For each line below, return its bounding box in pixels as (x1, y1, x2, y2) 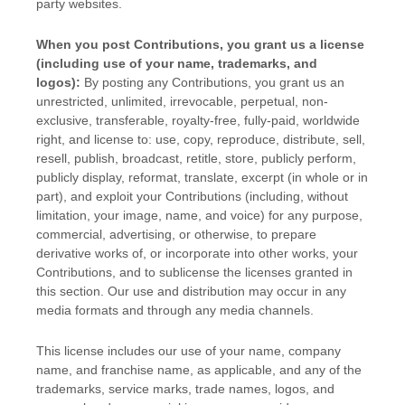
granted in (291, 265, 353, 280)
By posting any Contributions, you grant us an (84, 75, 344, 90)
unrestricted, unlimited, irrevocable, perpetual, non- (36, 94, 328, 109)
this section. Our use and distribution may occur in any (36, 284, 346, 299)
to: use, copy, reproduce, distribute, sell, (134, 132, 365, 147)
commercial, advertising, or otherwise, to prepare (36, 227, 316, 242)
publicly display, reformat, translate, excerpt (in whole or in (36, 170, 368, 185)
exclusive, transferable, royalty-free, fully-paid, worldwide (36, 113, 360, 128)
